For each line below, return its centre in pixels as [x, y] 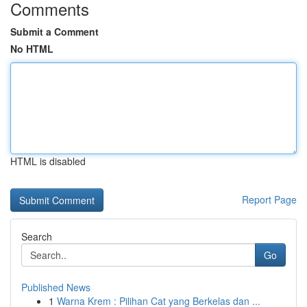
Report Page [269, 199]
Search [37, 236]
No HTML [32, 49]
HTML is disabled [48, 161]
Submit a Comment [54, 32]
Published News [56, 287]
